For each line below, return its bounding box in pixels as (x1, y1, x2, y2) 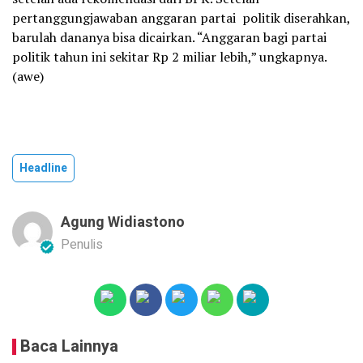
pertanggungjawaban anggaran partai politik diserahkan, (12, 8, 350, 27)
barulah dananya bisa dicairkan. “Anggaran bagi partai (12, 28, 327, 46)
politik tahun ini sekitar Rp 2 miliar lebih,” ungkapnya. (12, 47, 327, 66)
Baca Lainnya (20, 334, 118, 358)
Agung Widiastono (61, 211, 185, 233)
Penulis (61, 234, 103, 254)
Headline (19, 159, 67, 177)
